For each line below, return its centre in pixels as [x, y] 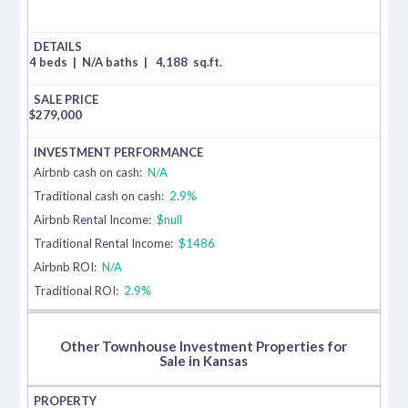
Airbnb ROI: [67, 266]
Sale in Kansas [204, 360]
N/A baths [112, 61]
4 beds [50, 61]
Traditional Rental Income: [104, 243]
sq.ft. [208, 61]
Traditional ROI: [76, 290]
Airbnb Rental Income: [94, 219]
